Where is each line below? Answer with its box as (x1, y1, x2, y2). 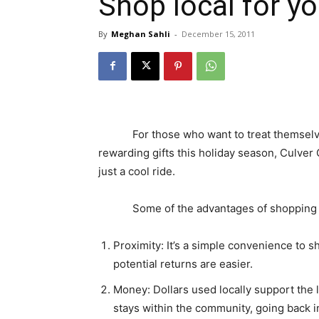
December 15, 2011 (182, 28, 255, 39)
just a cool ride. (98, 164, 175, 178)
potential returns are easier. (113, 256, 253, 271)
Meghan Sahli (111, 28, 170, 39)
